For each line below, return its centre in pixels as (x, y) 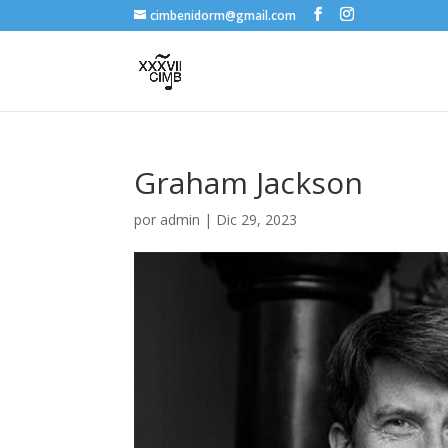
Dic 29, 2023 (257, 219)
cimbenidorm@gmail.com (223, 15)
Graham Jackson (249, 182)
